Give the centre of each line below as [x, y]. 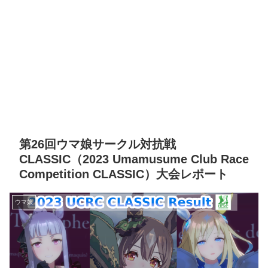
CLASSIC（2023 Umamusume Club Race [134, 159]
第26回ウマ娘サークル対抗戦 [98, 144]
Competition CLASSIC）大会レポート [124, 174]
